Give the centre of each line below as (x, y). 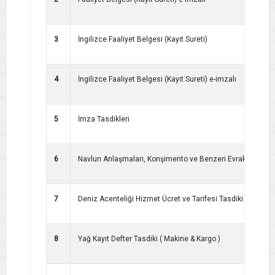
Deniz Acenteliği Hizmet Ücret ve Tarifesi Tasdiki (161, 199)
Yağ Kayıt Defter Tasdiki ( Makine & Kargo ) (149, 238)
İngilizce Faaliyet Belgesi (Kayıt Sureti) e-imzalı (157, 79)
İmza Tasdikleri (104, 119)
